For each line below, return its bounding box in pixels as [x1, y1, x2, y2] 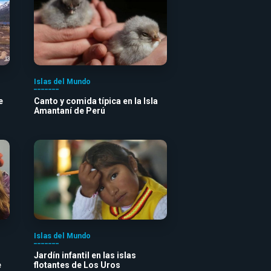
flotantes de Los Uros [34, 260, 120, 270]
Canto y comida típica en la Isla [34, 96, 158, 106]
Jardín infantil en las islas [34, 250, 136, 260]
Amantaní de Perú [34, 105, 105, 116]
